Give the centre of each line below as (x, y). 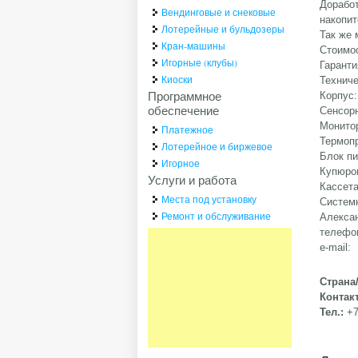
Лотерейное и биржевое (217, 147)
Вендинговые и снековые (219, 12)
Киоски (177, 80)
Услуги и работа (193, 180)
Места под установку (209, 199)
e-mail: (336, 248)
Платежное (188, 130)
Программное (185, 96)
